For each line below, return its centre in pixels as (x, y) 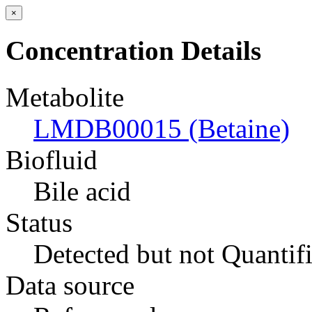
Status (39, 222)
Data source (70, 285)
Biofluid (52, 159)
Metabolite (65, 97)
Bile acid (82, 191)
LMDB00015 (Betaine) (162, 128)
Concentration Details (133, 51)
